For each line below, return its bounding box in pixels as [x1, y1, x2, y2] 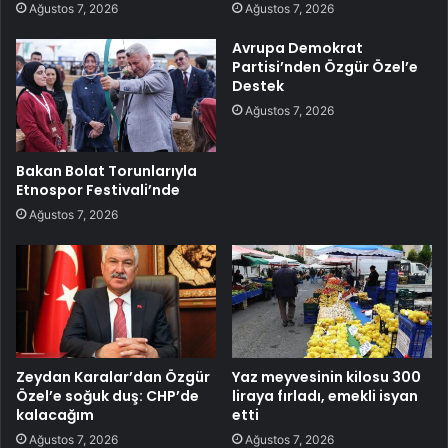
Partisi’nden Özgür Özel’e [232, 57, 418, 78]
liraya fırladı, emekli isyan [232, 385, 418, 406]
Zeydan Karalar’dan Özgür [16, 366, 210, 387]
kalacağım [16, 404, 94, 425]
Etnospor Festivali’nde [16, 180, 180, 200]
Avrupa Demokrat [232, 38, 363, 59]
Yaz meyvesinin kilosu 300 [232, 366, 421, 387]
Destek [232, 76, 284, 97]
